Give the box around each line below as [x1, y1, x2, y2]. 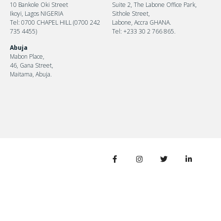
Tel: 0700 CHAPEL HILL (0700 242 [9, 18, 100, 27]
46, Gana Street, [9, 61, 53, 70]
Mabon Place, [9, 52, 44, 61]
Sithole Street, [112, 9, 150, 18]
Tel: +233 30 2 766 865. [112, 27, 176, 36]
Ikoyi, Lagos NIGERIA [9, 9, 63, 18]
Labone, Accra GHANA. [112, 18, 172, 27]
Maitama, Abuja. [9, 70, 52, 78]
